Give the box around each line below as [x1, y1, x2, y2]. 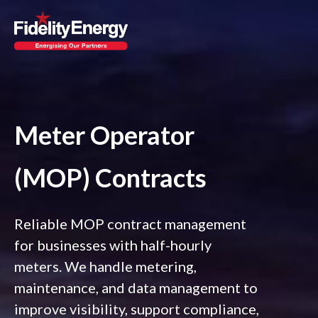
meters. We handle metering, [14, 258, 197, 275]
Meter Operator [14, 119, 194, 150]
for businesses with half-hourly [14, 236, 212, 253]
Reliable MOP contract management [14, 215, 246, 232]
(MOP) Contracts [14, 162, 207, 193]
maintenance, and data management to [14, 279, 258, 296]
